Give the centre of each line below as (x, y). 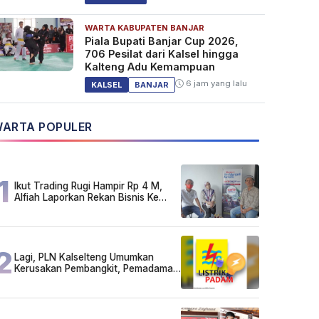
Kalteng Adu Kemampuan (150, 67)
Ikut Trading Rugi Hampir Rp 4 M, (88, 185)
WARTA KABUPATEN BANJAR (144, 28)
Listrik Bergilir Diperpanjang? (78, 279)
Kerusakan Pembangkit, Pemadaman (96, 268)
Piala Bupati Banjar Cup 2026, (161, 41)
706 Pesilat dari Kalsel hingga (161, 54)
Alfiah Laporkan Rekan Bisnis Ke (87, 197)
